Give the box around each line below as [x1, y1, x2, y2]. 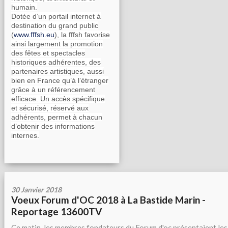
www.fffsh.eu [14, 31, 54, 39]
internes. [11, 131, 39, 139]
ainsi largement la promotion [11, 40, 103, 48]
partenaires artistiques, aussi [11, 67, 104, 75]
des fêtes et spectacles [11, 49, 85, 57]
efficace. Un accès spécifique [11, 95, 105, 103]
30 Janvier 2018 [11, 185, 62, 194]
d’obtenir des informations [11, 122, 95, 130]
